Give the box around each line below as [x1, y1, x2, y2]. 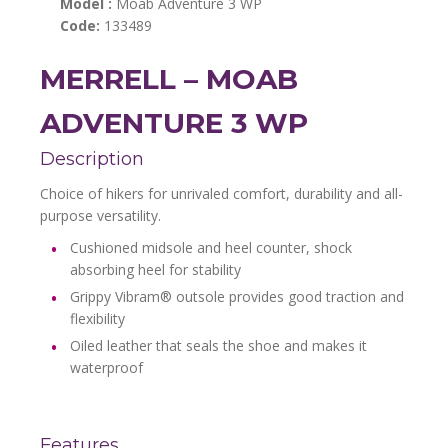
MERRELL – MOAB [40, 62, 298, 96]
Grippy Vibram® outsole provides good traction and [70, 287, 404, 306]
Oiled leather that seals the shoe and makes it [70, 336, 367, 355]
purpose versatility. [40, 206, 161, 225]
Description [40, 148, 144, 170]
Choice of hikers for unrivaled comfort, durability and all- [40, 184, 403, 203]
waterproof [70, 358, 143, 377]
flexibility [70, 309, 125, 328]
